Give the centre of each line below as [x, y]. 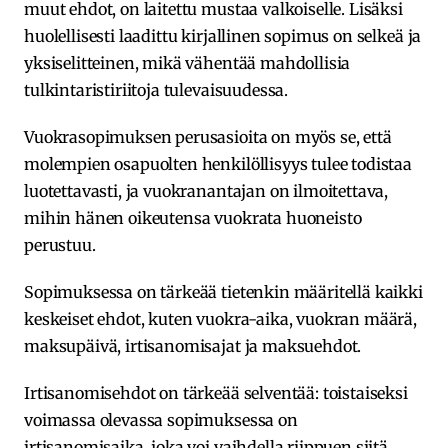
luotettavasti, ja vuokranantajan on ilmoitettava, [206, 190]
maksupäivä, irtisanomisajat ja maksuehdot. [193, 345]
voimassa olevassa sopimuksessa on [161, 419]
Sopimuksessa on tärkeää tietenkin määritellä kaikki [223, 291]
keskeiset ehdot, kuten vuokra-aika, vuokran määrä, [220, 318]
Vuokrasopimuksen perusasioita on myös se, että [208, 136]
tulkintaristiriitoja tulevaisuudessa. [156, 89]
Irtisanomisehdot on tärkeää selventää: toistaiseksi [216, 392]
